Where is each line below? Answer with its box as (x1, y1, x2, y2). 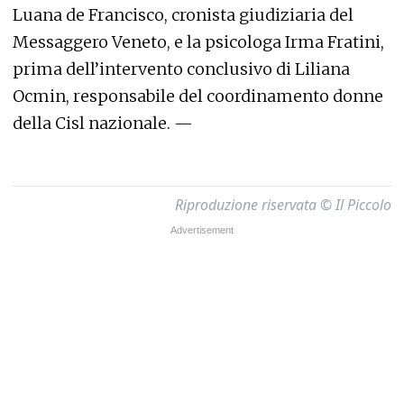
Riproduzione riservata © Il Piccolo (175, 195, 391, 215)
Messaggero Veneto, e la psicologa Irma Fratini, (13, 32, 384, 52)
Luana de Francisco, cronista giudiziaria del (13, 5, 353, 25)
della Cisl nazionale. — (13, 113, 193, 133)
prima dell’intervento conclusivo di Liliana (13, 59, 350, 79)
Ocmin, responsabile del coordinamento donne (13, 86, 383, 106)
